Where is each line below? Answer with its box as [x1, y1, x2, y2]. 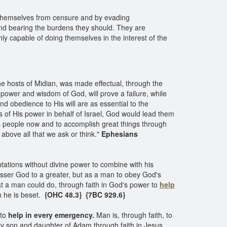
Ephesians [101, 129, 138, 139]
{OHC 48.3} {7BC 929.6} [41, 190, 125, 200]
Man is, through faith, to [94, 210, 172, 220]
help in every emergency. [8, 210, 94, 220]
